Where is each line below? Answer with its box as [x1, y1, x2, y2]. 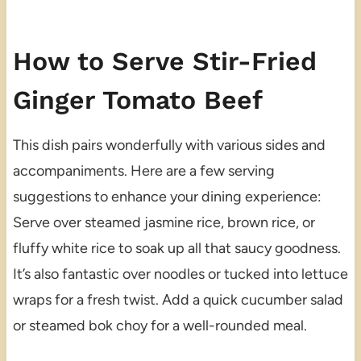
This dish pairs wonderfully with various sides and [12, 136, 326, 155]
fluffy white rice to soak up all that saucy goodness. [12, 239, 341, 258]
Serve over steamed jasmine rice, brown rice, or [12, 214, 315, 232]
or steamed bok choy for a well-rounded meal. [12, 317, 307, 335]
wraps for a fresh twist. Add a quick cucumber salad [12, 291, 343, 309]
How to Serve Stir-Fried [12, 46, 317, 77]
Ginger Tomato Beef [12, 85, 263, 116]
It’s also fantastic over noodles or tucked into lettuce [12, 265, 348, 284]
